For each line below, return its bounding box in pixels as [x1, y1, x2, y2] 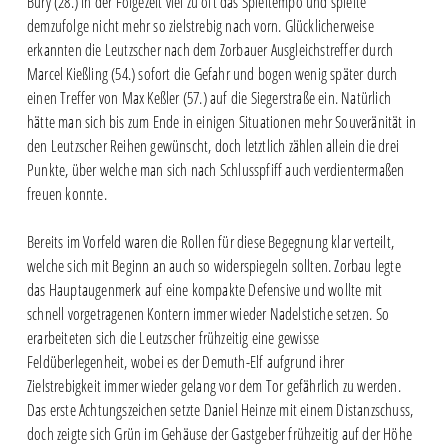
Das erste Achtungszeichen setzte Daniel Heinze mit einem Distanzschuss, [26, 398, 414, 421]
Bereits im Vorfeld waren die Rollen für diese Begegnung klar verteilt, [26, 230, 394, 253]
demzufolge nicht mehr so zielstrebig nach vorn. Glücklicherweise [26, 14, 374, 37]
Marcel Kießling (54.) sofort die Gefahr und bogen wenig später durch [26, 62, 398, 85]
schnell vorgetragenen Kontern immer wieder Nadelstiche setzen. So [26, 302, 389, 325]
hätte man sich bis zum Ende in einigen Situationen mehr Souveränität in [26, 110, 417, 133]
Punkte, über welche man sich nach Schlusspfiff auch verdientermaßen [26, 158, 405, 181]
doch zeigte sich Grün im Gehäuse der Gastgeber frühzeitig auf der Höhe [26, 422, 412, 445]
